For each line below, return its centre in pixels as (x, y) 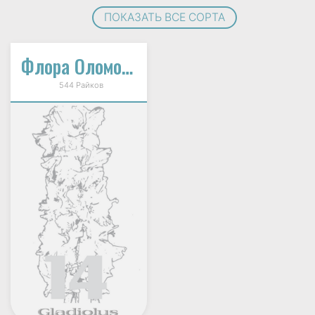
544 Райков (79, 85)
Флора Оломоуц (127, 66)
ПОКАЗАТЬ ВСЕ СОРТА (165, 17)
